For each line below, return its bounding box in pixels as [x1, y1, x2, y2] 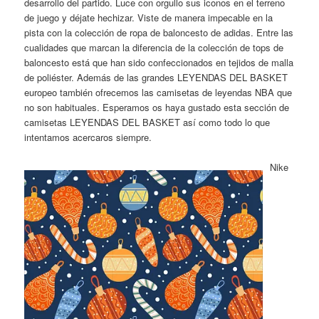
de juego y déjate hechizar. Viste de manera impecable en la [24, 11, 273, 25]
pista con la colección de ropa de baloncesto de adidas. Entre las [24, 26, 294, 40]
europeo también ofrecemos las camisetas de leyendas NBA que [24, 85, 293, 100]
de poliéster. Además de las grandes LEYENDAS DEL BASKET [24, 70, 288, 85]
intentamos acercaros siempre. [24, 130, 152, 145]
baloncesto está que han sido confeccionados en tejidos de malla [24, 56, 294, 70]
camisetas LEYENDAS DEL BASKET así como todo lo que [24, 115, 271, 130]
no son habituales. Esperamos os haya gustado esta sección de [24, 100, 290, 115]
